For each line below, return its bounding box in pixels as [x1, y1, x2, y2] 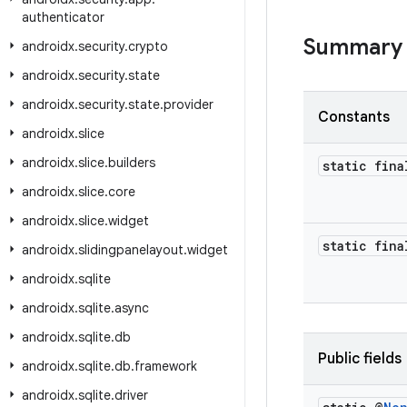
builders [108, 154, 155, 171]
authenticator [22, 9, 104, 25]
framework [134, 358, 197, 374]
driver [114, 387, 148, 403]
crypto [128, 38, 168, 55]
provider [164, 96, 213, 113]
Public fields [318, 350, 402, 368]
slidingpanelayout [78, 242, 184, 258]
